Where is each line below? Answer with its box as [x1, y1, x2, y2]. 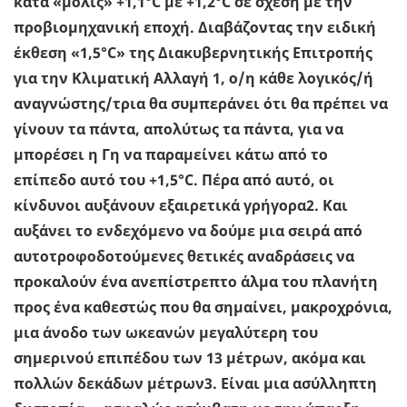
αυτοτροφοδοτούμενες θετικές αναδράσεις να [14, 246, 354, 267]
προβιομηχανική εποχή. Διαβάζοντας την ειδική [14, 17, 376, 38]
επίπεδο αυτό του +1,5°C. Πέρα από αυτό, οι [14, 170, 334, 191]
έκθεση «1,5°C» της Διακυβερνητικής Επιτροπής [14, 43, 372, 64]
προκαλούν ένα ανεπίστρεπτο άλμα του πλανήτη [14, 272, 378, 293]
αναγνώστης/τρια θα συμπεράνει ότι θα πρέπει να [14, 94, 388, 114]
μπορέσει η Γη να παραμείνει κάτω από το [14, 144, 328, 165]
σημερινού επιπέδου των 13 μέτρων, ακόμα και [14, 348, 366, 369]
